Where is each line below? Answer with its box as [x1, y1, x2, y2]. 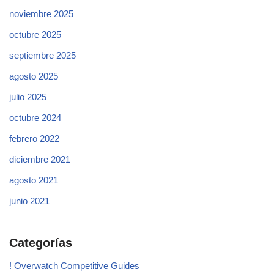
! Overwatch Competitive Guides [9, 260, 139, 271]
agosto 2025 [9, 70, 58, 81]
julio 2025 [9, 91, 46, 102]
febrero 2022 [9, 133, 59, 144]
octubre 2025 [9, 29, 61, 40]
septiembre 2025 [9, 50, 76, 61]
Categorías [9, 235, 72, 250]
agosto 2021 [9, 174, 58, 185]
